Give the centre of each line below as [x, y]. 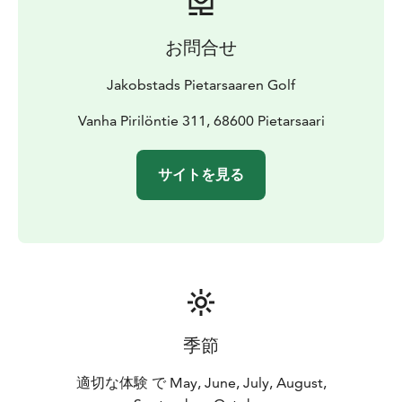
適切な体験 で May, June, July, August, [201, 382]
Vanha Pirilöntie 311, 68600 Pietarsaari [201, 120]
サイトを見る [201, 174]
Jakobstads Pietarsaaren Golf [201, 84]
